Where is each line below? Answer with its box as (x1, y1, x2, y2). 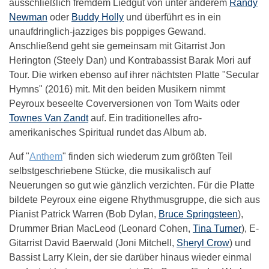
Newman (9, 12, 47, 23)
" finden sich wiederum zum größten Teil (62, 151, 232, 162)
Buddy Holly (71, 12, 124, 23)
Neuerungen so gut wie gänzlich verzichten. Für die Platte (9, 180, 255, 191)
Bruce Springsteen (159, 209, 238, 220)
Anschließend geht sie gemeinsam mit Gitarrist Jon (9, 41, 225, 52)
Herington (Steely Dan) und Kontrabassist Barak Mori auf (9, 55, 250, 66)
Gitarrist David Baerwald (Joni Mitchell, (9, 238, 177, 249)
